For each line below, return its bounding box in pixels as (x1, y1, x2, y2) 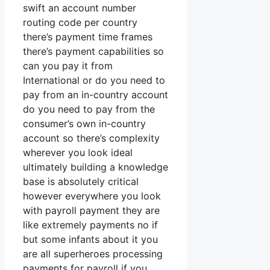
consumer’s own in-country (23, 118, 146, 130)
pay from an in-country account (23, 89, 168, 101)
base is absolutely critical (23, 175, 139, 188)
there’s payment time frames (23, 31, 152, 43)
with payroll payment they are (23, 204, 160, 217)
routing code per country (23, 16, 137, 29)
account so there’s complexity (23, 132, 160, 145)
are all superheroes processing (23, 248, 163, 260)
